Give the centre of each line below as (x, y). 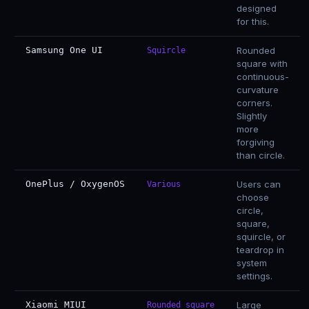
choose (253, 197)
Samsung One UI (64, 50)
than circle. (261, 155)
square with (262, 63)
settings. (255, 276)
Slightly (252, 116)
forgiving (256, 142)
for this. (253, 21)
